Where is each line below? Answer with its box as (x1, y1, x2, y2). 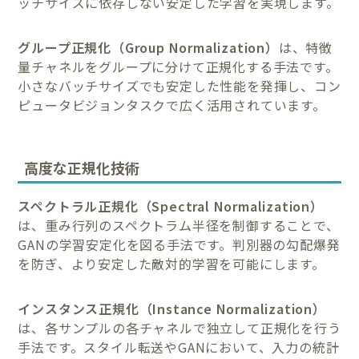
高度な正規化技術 (24, 156, 140, 178)
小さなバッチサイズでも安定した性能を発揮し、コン (18, 75, 341, 95)
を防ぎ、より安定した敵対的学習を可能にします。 (18, 253, 325, 273)
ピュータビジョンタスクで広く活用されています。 (18, 95, 326, 115)
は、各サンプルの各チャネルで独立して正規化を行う (18, 317, 341, 337)
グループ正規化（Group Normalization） (18, 37, 279, 57)
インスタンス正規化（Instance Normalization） (18, 298, 326, 318)
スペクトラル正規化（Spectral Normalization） (18, 196, 324, 216)
